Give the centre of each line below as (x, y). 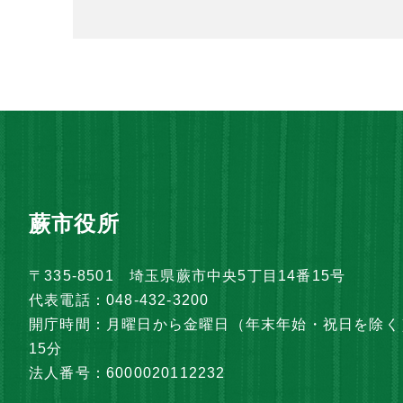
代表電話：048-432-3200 (119, 300)
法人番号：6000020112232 (127, 373)
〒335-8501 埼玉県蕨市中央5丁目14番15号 (188, 276)
